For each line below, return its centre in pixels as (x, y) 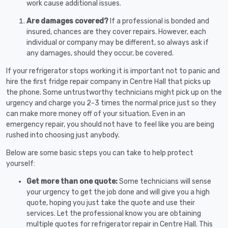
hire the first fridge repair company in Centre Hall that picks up (108, 81)
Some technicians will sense (165, 181)
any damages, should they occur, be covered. (100, 53)
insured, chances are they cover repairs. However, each (116, 32)
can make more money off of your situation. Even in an (96, 113)
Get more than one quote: (73, 181)
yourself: (21, 163)
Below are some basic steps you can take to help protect (100, 153)
